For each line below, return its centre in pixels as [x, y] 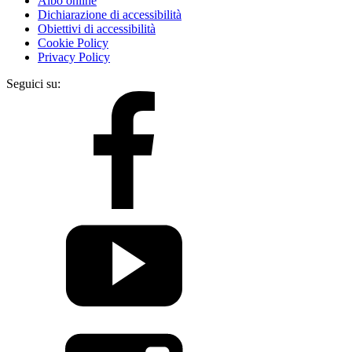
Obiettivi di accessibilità [97, 28]
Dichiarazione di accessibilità [110, 14]
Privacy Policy [74, 57]
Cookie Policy [73, 42]
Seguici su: [33, 83]
